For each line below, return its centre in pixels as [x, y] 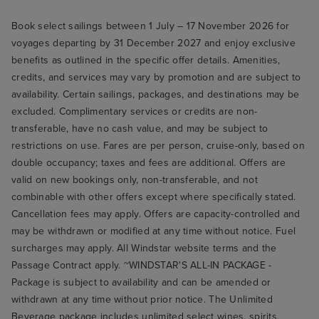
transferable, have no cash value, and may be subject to [140, 129]
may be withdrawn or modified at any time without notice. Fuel [154, 231]
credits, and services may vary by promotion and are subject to [156, 78]
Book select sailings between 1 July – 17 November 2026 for [151, 26]
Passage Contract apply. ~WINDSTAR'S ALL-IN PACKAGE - [142, 266]
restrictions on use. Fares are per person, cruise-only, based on [158, 146]
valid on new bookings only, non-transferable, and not [135, 180]
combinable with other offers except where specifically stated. [154, 197]
